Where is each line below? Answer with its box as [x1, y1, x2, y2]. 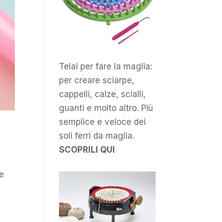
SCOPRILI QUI [59, 145, 115, 155]
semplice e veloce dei [59, 117, 146, 127]
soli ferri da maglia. [59, 131, 135, 141]
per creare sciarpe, [59, 75, 135, 86]
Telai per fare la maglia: [59, 61, 153, 72]
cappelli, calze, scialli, [59, 89, 146, 100]
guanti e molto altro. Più [59, 103, 154, 113]
